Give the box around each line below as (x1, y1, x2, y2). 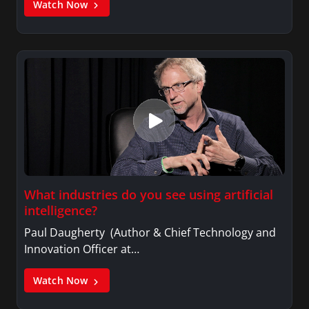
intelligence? (24, 202, 97, 219)
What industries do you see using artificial (24, 186, 273, 203)
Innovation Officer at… (24, 241, 139, 257)
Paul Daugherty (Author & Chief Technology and (24, 225, 276, 241)
